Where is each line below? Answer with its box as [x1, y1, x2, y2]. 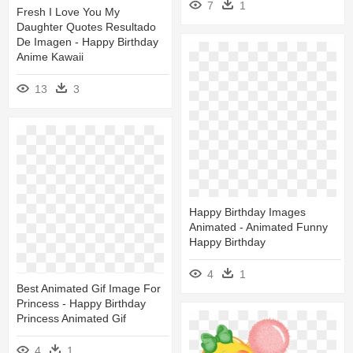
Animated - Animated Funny [189, 221, 328, 234]
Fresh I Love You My [17, 5, 120, 18]
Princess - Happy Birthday [17, 296, 146, 310]
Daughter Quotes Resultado [17, 20, 156, 33]
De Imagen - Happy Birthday [17, 35, 158, 48]
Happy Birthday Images [189, 206, 306, 219]
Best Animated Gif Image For [17, 281, 161, 295]
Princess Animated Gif [17, 311, 126, 325]
